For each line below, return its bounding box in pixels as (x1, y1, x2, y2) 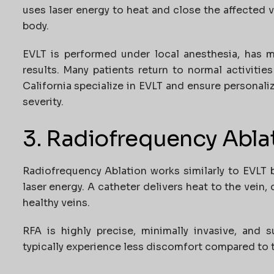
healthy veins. (22, 196, 90, 209)
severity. (22, 95, 64, 108)
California (22, 79, 72, 92)
